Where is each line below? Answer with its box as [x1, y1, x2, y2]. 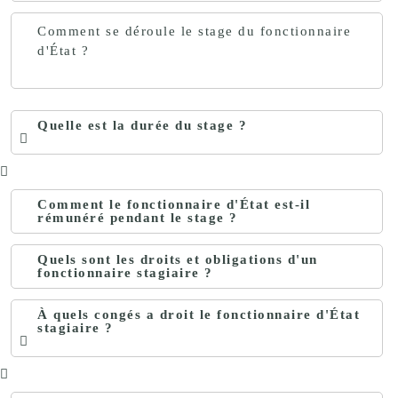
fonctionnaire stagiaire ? [37, 266, 213, 280]
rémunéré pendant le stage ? [37, 211, 238, 225]
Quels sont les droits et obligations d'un [37, 252, 318, 267]
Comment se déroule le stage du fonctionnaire [37, 24, 351, 38]
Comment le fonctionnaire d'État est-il [37, 197, 310, 211]
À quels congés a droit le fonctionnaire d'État [37, 307, 360, 322]
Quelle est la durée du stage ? [37, 118, 247, 132]
